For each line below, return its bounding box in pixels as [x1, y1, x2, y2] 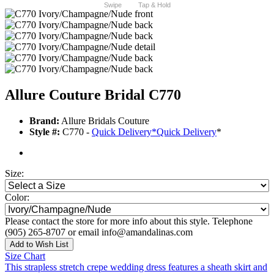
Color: [5, 192, 29, 203]
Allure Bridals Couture [59, 116, 149, 127]
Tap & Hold [138, 1, 171, 9]
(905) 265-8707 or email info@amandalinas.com [5, 227, 193, 238]
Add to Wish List [10, 240, 68, 250]
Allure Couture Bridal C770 [5, 87, 181, 103]
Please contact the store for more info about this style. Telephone [5, 216, 253, 227]
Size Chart [5, 251, 45, 262]
